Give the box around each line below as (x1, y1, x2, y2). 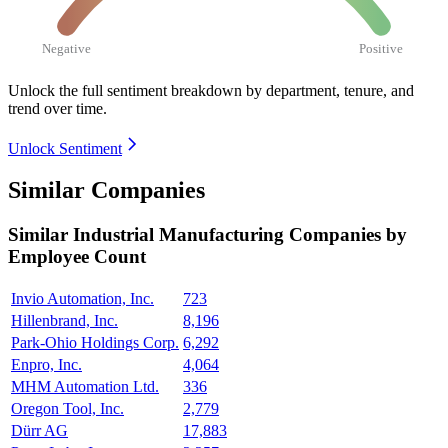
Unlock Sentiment (8, 139, 122, 157)
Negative (42, 40, 92, 56)
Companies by (289, 224, 407, 246)
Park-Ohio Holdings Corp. (11, 334, 179, 352)
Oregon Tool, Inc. (11, 400, 124, 418)
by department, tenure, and (246, 81, 414, 99)
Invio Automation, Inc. (11, 290, 154, 308)
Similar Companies (8, 177, 205, 204)
